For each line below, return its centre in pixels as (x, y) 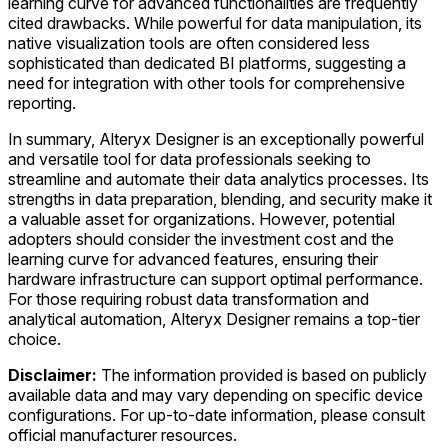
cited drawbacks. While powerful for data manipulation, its (215, 22)
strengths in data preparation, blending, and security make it (220, 198)
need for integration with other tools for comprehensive (206, 82)
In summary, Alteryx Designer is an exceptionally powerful (216, 138)
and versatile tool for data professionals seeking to (189, 158)
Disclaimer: (52, 374)
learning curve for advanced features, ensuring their (193, 258)
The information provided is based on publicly (262, 374)
